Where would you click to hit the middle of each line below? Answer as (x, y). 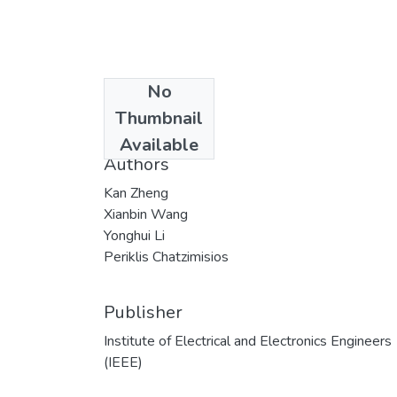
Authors (136, 164)
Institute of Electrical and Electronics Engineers (248, 341)
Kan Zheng (136, 193)
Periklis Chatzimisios (166, 257)
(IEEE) (123, 362)
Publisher (143, 312)
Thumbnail (159, 118)
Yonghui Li (134, 235)
